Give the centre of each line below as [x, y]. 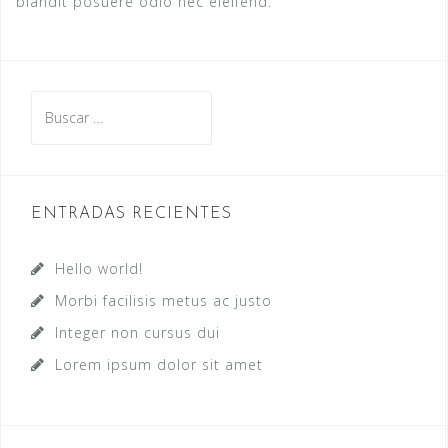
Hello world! [99, 268]
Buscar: [57, 102]
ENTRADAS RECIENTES [131, 214]
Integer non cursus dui [137, 332]
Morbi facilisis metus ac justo [163, 300]
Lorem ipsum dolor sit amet [159, 364]
